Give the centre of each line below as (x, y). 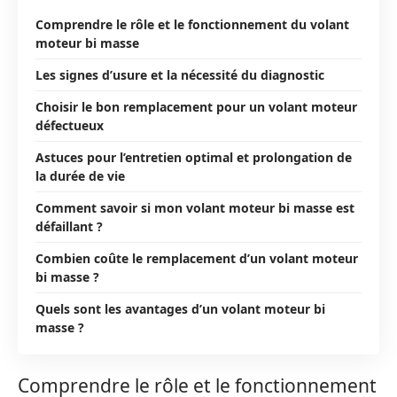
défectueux (70, 125)
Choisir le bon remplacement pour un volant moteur (196, 106)
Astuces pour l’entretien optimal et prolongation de (194, 157)
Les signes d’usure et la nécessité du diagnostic (180, 74)
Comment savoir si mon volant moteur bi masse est (195, 207)
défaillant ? (69, 226)
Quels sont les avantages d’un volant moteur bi (180, 308)
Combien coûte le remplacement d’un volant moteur (197, 258)
